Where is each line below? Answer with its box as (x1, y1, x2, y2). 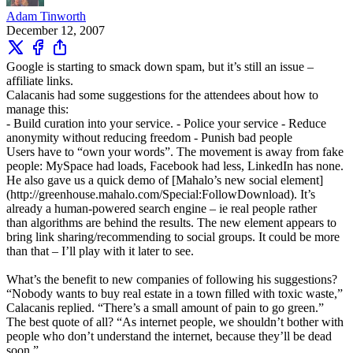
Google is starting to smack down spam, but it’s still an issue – (6, 59, 314, 73)
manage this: (6, 102, 69, 116)
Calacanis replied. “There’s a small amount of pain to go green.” (6, 300, 324, 314)
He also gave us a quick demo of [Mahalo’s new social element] (6, 173, 323, 187)
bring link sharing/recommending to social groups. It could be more (6, 229, 340, 243)
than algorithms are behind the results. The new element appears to (6, 215, 336, 229)
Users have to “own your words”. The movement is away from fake (6, 144, 344, 158)
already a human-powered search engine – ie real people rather (6, 201, 317, 215)
